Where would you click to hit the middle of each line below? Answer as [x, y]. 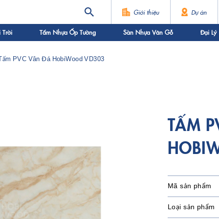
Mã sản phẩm [190, 186]
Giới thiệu [146, 12]
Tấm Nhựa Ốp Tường [68, 32]
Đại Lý [208, 32]
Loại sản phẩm [191, 207]
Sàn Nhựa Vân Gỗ [148, 32]
